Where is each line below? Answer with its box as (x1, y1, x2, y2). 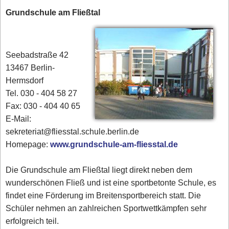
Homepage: (6, 139, 51, 151)
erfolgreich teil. (6, 215, 59, 227)
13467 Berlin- (6, 62, 55, 74)
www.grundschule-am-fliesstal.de (50, 139, 178, 151)
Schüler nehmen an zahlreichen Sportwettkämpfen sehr (6, 202, 207, 215)
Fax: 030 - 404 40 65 (6, 100, 81, 112)
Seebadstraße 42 (6, 49, 69, 61)
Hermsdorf (6, 75, 44, 87)
